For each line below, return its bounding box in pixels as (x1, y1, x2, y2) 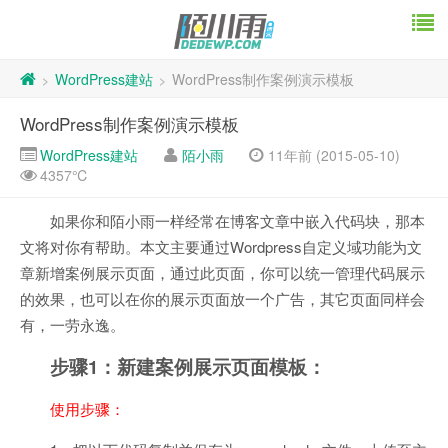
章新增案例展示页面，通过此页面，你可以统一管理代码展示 (20, 262, 425, 284)
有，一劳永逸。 (20, 314, 125, 336)
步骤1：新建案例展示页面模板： (50, 353, 326, 381)
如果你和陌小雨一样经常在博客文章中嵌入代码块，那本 (50, 210, 425, 232)
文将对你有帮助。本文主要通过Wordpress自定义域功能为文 (20, 236, 422, 258)
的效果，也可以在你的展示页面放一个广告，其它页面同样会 (20, 288, 425, 310)
